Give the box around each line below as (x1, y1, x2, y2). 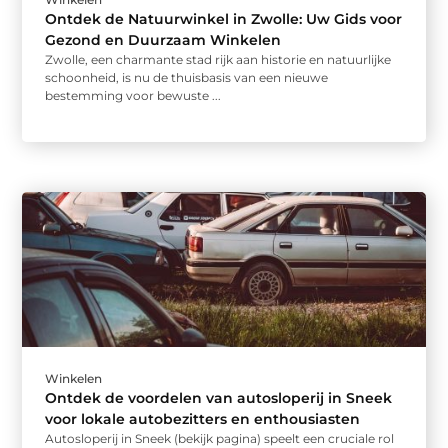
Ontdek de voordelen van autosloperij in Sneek (45, 388, 393, 407)
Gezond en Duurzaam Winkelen (45, 30, 282, 49)
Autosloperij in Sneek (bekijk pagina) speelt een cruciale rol (45, 430, 395, 446)
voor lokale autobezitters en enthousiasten (45, 409, 361, 428)
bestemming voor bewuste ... (45, 87, 222, 103)
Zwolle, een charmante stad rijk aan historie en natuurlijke (45, 51, 392, 67)
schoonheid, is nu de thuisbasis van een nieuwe (45, 69, 329, 85)
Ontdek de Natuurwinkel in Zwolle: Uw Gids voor (45, 9, 403, 28)
